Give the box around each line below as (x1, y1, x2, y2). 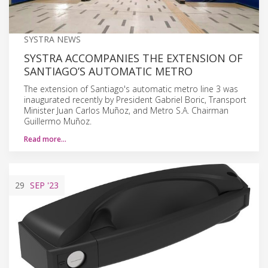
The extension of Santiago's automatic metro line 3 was (24, 83, 238, 95)
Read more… (24, 133, 66, 144)
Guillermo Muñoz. (24, 115, 92, 127)
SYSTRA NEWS (24, 33, 81, 45)
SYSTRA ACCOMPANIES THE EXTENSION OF (24, 50, 243, 65)
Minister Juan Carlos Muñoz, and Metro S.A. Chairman (24, 104, 229, 116)
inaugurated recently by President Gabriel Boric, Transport (24, 93, 246, 105)
